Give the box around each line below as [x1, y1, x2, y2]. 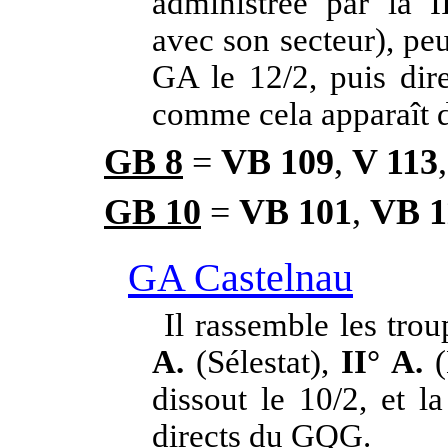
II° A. [341, 343, 423, 380]
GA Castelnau [128, 255, 353, 301]
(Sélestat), [184, 343, 342, 380]
